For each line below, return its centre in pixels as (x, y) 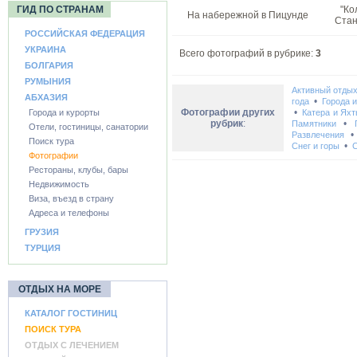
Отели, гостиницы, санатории (88, 127)
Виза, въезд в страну (71, 198)
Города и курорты (64, 112)
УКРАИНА (45, 49)
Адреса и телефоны (69, 213)
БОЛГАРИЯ (49, 65)
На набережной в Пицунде (247, 15)
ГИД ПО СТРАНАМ (60, 10)
